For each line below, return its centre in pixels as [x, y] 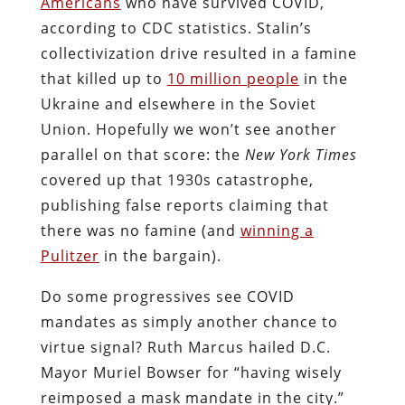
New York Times [301, 154]
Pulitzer [70, 255]
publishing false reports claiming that [184, 205]
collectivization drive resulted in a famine [198, 53]
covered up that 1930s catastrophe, [177, 179]
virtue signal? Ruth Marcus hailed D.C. [185, 347]
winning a [277, 230]
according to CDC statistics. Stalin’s [176, 28]
